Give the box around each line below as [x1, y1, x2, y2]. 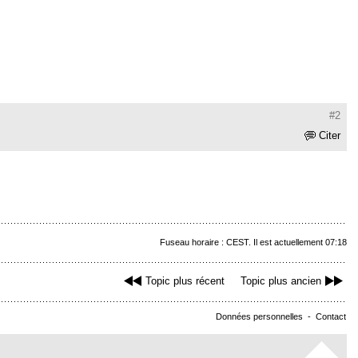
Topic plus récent [145, 275, 225, 288]
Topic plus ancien [241, 275, 321, 288]
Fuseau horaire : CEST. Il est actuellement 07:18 [160, 237, 347, 248]
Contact [316, 312, 346, 322]
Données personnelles [216, 312, 303, 322]
